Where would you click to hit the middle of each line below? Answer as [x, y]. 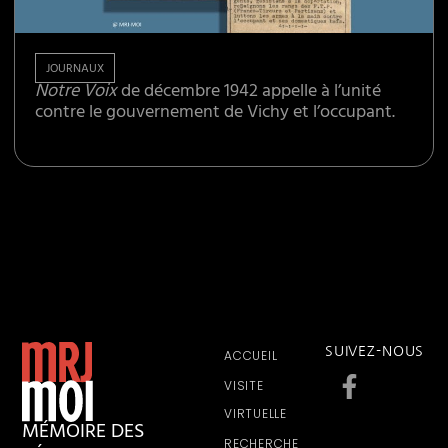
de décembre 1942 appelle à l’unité [249, 93]
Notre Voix [76, 93]
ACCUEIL [251, 356]
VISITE [244, 386]
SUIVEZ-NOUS [374, 351]
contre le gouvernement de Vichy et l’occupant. [215, 114]
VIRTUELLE [255, 414]
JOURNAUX [75, 70]
